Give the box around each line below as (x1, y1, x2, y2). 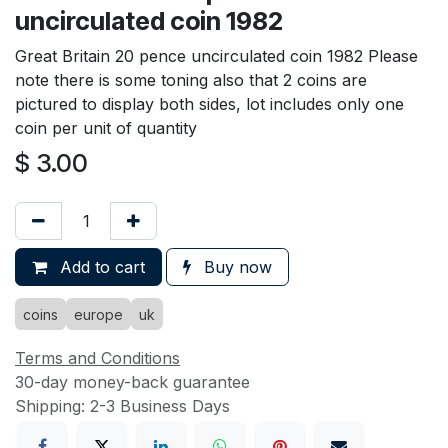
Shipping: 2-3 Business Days (15, 396, 230, 417)
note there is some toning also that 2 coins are (15, 70, 367, 91)
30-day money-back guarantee (15, 372, 250, 393)
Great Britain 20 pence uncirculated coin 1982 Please (15, 46, 418, 67)
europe (74, 306, 123, 324)
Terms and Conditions (15, 348, 180, 369)
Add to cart (55, 257, 145, 278)
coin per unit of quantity (15, 118, 197, 139)
